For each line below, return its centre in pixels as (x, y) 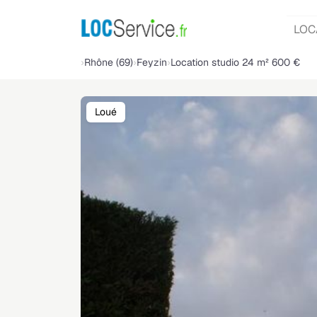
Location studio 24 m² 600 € (235, 63)
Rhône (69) (109, 63)
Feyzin (152, 63)
